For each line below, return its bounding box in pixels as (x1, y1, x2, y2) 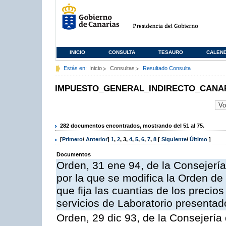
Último (190, 136, 209, 143)
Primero (62, 136, 83, 143)
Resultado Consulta (143, 65, 191, 71)
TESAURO (158, 49, 183, 55)
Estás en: (64, 65, 87, 71)
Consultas (110, 65, 135, 71)
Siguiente (161, 136, 187, 143)
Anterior (86, 136, 107, 143)
